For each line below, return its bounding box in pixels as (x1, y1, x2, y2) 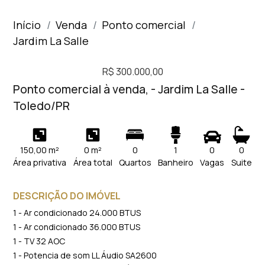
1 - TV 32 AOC (13, 235, 66, 247)
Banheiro (158, 157, 194, 168)
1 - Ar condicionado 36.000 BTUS (13, 221, 141, 232)
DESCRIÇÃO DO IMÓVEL (13, 189, 121, 202)
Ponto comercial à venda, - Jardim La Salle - (13, 82, 245, 97)
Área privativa (13, 157, 67, 168)
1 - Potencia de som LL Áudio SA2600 (13, 250, 157, 261)
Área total (73, 157, 112, 168)
